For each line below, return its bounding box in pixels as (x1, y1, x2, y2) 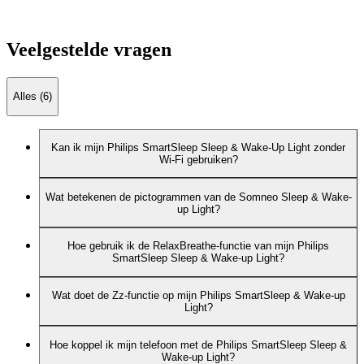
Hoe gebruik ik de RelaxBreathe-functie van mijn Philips (67, 240, 329, 253)
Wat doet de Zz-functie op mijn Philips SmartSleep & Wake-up (51, 289, 345, 302)
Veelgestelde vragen (6, 39, 171, 61)
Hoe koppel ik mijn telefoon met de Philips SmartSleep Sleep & (50, 338, 347, 351)
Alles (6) (13, 90, 52, 103)
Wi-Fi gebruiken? (158, 154, 238, 167)
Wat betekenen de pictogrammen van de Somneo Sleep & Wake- (45, 190, 352, 203)
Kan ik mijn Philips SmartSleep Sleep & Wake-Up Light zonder (51, 141, 345, 154)
